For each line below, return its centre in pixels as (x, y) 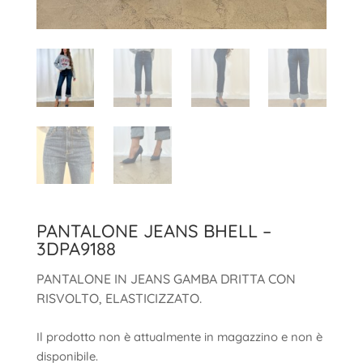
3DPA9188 (76, 249)
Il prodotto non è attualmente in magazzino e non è (179, 337)
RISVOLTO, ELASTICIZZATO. (119, 299)
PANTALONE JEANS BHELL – (154, 231)
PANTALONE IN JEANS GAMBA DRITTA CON (166, 279)
